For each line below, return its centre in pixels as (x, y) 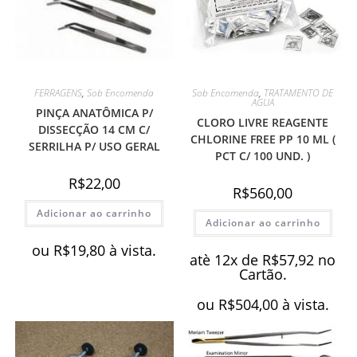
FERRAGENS (59, 92)
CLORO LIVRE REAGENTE (263, 122)
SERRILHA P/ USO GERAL (94, 146)
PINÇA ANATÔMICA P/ (94, 112)
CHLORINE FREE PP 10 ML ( (263, 139)
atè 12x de (226, 259)
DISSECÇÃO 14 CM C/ (94, 129)
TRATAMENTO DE (299, 92)
